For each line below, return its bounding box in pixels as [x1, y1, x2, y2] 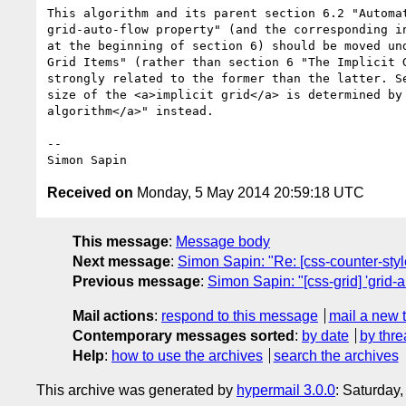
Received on [47, 184, 133, 200]
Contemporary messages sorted [72, 327, 295, 343]
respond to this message [161, 307, 318, 324]
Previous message [72, 273, 200, 289]
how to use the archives [111, 347, 263, 363]
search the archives [273, 347, 399, 363]
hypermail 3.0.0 [237, 382, 335, 398]
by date [302, 327, 349, 343]
